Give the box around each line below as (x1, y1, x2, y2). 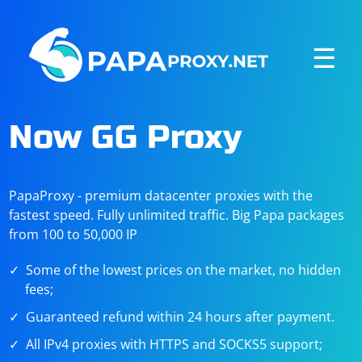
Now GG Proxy (9, 118, 242, 157)
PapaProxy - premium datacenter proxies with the (9, 187, 314, 204)
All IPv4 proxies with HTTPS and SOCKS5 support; (26, 335, 323, 353)
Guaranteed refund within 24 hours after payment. (26, 308, 335, 326)
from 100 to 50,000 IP (9, 225, 138, 243)
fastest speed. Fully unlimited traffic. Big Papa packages (9, 206, 345, 224)
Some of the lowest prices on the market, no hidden (26, 261, 342, 279)
